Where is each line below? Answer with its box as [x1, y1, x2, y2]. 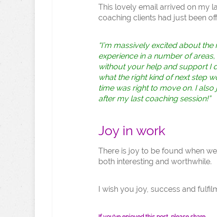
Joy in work [98, 123, 165, 138]
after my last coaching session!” [98, 94, 211, 103]
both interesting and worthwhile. [98, 157, 212, 166]
